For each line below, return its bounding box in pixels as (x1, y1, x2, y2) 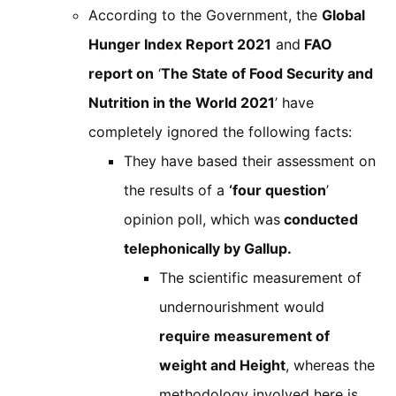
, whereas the (286, 355, 375, 374)
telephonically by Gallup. (124, 239, 292, 257)
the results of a (124, 180, 229, 199)
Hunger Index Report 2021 (88, 34, 271, 53)
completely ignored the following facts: (88, 122, 352, 141)
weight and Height (159, 355, 286, 374)
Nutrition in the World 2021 (88, 93, 275, 111)
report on (88, 64, 154, 82)
